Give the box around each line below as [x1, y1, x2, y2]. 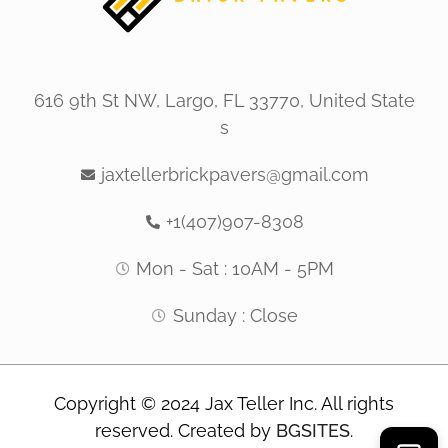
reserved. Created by [95, 419, 276, 441]
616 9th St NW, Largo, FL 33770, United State [33, 90, 415, 112]
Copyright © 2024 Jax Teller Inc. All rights [54, 392, 394, 414]
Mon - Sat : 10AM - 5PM [136, 258, 335, 280]
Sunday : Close [172, 305, 298, 327]
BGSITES [276, 419, 350, 441]
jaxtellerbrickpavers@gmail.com [101, 164, 370, 186]
